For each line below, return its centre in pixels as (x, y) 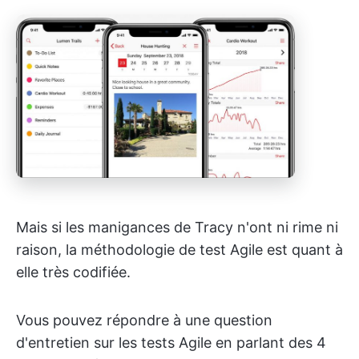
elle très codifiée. (73, 272)
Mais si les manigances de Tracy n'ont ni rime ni (177, 228)
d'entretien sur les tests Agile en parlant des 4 (171, 343)
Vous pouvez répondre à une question (144, 321)
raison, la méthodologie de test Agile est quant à (179, 250)
